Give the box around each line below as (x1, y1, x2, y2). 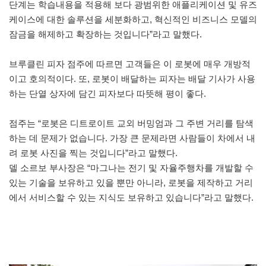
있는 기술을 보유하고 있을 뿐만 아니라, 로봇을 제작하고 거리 (9, 177, 253, 188)
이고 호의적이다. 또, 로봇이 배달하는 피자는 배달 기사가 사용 (9, 73, 255, 84)
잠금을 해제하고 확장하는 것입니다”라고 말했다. (9, 28, 204, 39)
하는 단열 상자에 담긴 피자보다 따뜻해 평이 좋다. (9, 88, 211, 99)
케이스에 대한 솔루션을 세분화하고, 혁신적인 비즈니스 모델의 (9, 14, 257, 24)
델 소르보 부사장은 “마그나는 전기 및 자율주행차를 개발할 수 (9, 162, 254, 173)
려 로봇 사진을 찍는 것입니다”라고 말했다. (9, 147, 178, 158)
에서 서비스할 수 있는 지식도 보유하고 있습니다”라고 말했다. (9, 192, 256, 202)
